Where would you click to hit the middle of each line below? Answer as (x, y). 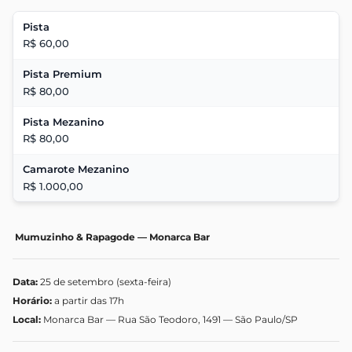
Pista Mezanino (63, 121)
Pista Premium (62, 74)
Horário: (32, 301)
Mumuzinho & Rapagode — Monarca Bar (111, 237)
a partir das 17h (88, 301)
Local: (28, 320)
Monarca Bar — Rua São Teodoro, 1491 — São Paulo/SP (170, 320)
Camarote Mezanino (76, 169)
